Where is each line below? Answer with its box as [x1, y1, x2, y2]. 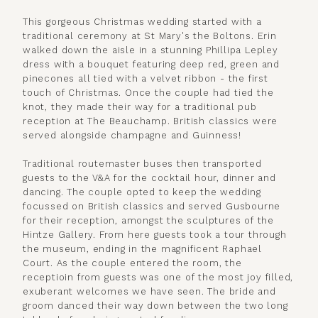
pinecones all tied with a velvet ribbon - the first [23, 73, 268, 84]
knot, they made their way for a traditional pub [23, 102, 257, 113]
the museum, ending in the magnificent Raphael [23, 243, 262, 255]
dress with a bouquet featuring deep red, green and [23, 59, 280, 70]
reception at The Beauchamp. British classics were [23, 116, 278, 127]
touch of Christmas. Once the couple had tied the [23, 87, 274, 99]
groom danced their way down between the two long [23, 300, 288, 312]
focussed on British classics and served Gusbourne [23, 201, 281, 212]
